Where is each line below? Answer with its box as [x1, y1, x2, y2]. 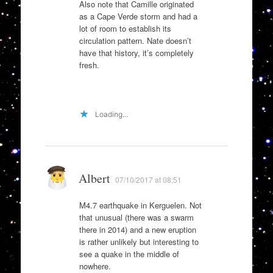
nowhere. [79, 260, 111, 272]
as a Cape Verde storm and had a [79, 10, 197, 22]
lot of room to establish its [79, 22, 171, 34]
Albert [78, 169, 110, 186]
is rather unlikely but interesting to [79, 235, 199, 247]
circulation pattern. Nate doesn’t [79, 34, 191, 46]
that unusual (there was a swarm [79, 211, 194, 223]
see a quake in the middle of [79, 247, 179, 260]
